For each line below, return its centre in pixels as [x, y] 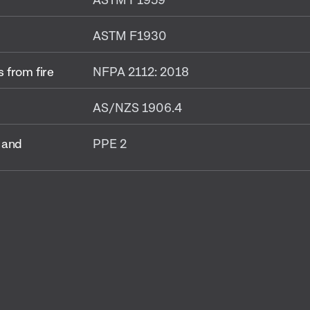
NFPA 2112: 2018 [141, 71]
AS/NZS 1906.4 [138, 107]
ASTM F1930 [130, 35]
